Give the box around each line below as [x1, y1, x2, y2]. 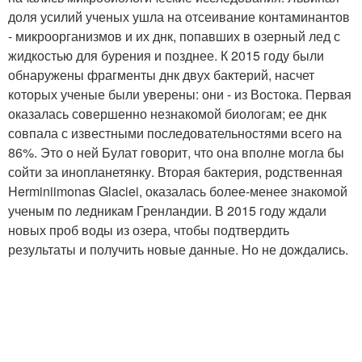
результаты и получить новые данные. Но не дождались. [8, 239, 348, 259]
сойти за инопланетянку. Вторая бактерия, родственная [8, 162, 343, 181]
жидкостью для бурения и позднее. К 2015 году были [8, 45, 324, 65]
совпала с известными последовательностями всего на [8, 123, 342, 142]
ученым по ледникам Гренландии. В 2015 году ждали [8, 200, 326, 220]
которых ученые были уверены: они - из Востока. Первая [8, 84, 351, 103]
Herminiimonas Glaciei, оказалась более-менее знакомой [8, 181, 347, 200]
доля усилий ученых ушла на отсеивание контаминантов [8, 6, 350, 26]
